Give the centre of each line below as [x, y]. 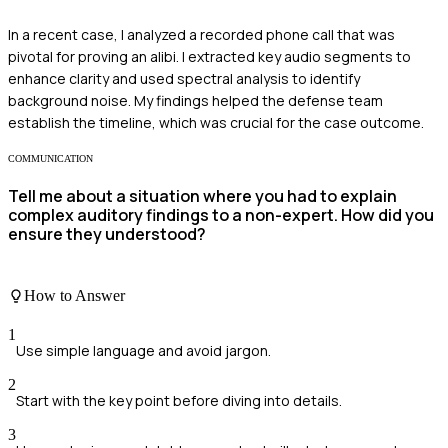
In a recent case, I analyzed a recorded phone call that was [201, 34]
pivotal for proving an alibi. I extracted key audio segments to [209, 56]
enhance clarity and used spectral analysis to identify [184, 78]
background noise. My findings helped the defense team [195, 100]
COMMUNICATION [50, 158]
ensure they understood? [107, 234]
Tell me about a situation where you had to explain [202, 196]
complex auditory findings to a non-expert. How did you [221, 215]
